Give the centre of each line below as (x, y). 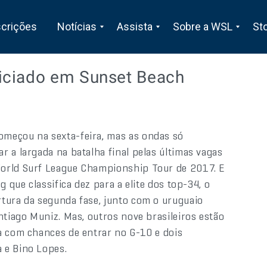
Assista (134, 27)
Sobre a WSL (202, 27)
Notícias (77, 27)
